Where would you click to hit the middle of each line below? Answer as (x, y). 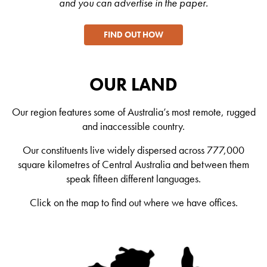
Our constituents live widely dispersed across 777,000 (133, 150)
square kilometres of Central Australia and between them (133, 165)
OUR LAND (133, 85)
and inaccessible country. (133, 127)
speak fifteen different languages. (133, 179)
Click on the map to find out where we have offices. (133, 203)
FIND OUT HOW (133, 35)
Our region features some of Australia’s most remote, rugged (133, 112)
